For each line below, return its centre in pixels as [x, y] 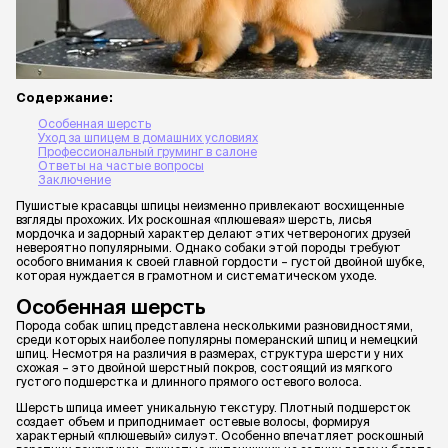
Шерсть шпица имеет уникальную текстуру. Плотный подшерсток [213, 407]
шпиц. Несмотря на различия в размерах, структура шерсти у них [209, 353]
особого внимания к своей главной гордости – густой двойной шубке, [220, 261]
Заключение [74, 179]
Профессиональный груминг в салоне [147, 151]
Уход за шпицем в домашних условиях [148, 137]
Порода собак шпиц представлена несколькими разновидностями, [214, 325]
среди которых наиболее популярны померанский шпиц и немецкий [217, 339]
